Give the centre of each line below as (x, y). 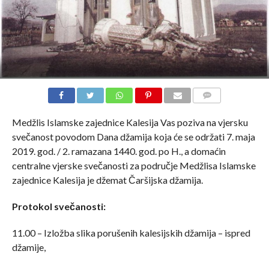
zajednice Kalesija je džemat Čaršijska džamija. (107, 180)
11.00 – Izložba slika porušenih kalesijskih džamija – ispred (131, 232)
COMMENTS (217, 109)
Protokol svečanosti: (59, 206)
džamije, (29, 247)
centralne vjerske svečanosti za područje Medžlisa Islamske (134, 165)
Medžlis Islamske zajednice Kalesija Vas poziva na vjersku (130, 122)
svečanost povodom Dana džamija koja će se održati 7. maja (133, 136)
